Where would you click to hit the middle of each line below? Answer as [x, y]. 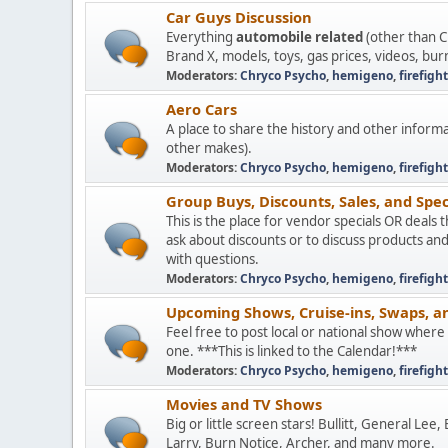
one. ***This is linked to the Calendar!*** [291, 351]
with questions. [212, 259]
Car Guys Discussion [239, 17]
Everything [201, 37]
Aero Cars [201, 109]
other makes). [209, 148]
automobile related [299, 37]
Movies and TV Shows [244, 404]
